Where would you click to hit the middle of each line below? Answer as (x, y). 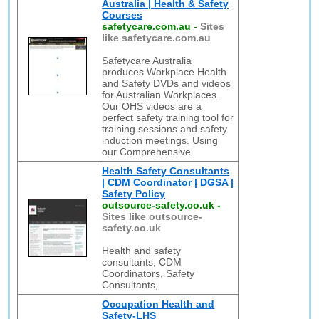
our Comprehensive (147, 152)
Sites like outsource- (152, 216)
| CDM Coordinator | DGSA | (168, 182)
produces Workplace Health (164, 72)
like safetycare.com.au (157, 38)
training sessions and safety (165, 129)
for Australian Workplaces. (161, 95)
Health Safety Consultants (166, 171)
